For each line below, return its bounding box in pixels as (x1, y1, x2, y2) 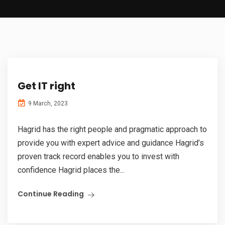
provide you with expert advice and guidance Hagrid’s (18, 138, 204, 148)
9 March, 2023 (27, 100, 68, 107)
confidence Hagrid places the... (18, 165, 125, 175)
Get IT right (18, 79, 75, 93)
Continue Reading (18, 189, 84, 199)
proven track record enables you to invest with (18, 152, 179, 162)
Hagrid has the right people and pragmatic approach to (18, 125, 207, 135)
